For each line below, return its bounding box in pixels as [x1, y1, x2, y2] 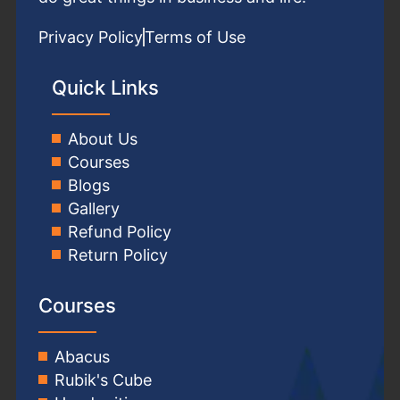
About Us [67, 129, 137, 148]
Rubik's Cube [54, 370, 152, 389]
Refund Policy [67, 221, 171, 241]
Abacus [54, 346, 110, 366]
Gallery [67, 198, 120, 218]
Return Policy [67, 245, 168, 264]
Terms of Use [145, 27, 246, 46]
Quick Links [52, 75, 159, 99]
